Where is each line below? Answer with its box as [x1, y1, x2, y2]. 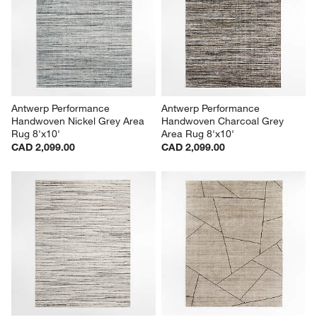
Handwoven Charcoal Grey [161, 115, 287, 128]
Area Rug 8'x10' [161, 127, 234, 141]
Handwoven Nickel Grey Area [11, 115, 148, 128]
